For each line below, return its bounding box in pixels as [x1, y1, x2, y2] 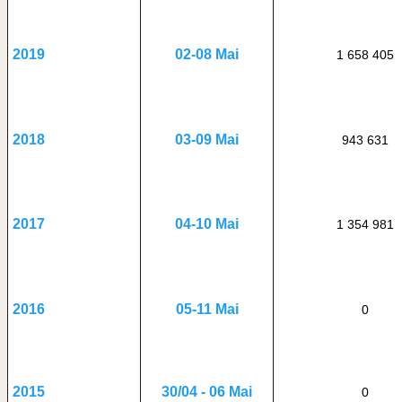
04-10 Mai [175, 215, 239, 232]
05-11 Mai [175, 301, 239, 318]
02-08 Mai [175, 46, 239, 63]
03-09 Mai [175, 131, 239, 148]
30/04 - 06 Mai [162, 383, 252, 400]
